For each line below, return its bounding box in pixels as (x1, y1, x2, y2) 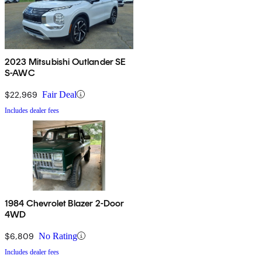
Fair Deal (42, 89, 77, 99)
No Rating (39, 230, 77, 241)
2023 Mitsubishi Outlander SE (5, 56, 126, 67)
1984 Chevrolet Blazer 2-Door (5, 197, 125, 209)
